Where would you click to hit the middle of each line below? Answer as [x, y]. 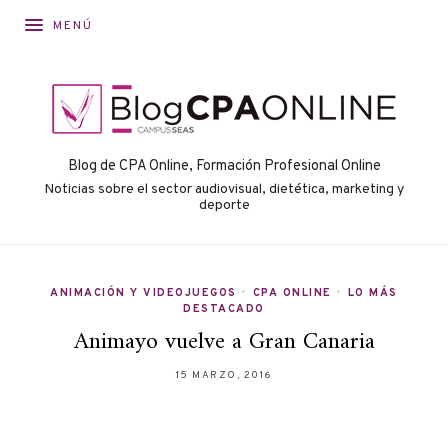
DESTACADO [224, 309]
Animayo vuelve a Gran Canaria [224, 342]
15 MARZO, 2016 [224, 376]
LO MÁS [372, 293]
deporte [224, 206]
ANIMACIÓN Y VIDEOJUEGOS [143, 293]
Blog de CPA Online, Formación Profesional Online [224, 166]
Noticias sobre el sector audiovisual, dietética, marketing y [224, 190]
